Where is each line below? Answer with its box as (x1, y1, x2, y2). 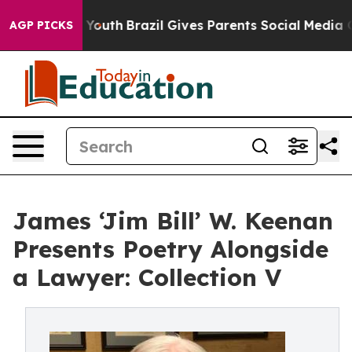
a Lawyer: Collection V (13, 262, 281, 292)
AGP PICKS (9, 18, 73, 32)
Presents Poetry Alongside (13, 234, 328, 264)
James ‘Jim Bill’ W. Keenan (13, 206, 333, 236)
